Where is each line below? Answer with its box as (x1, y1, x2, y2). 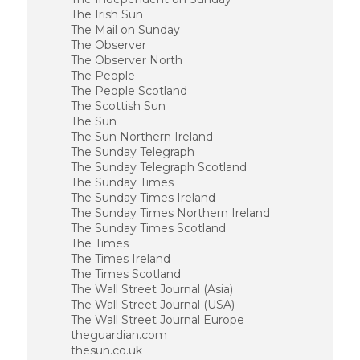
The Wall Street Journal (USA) (70, 297, 235, 312)
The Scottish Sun (70, 99, 166, 113)
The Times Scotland (70, 267, 181, 281)
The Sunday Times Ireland (70, 190, 215, 205)
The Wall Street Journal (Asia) (70, 282, 233, 297)
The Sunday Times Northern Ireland (70, 206, 270, 220)
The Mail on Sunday (70, 22, 180, 37)
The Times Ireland (70, 252, 170, 266)
